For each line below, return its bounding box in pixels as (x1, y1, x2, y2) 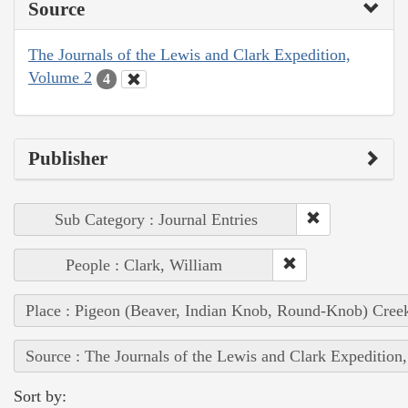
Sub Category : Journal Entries (54, 209, 258, 229)
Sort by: (14, 386, 66, 405)
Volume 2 (28, 68, 92, 87)
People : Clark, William (66, 255, 222, 274)
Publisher (28, 147, 107, 169)
